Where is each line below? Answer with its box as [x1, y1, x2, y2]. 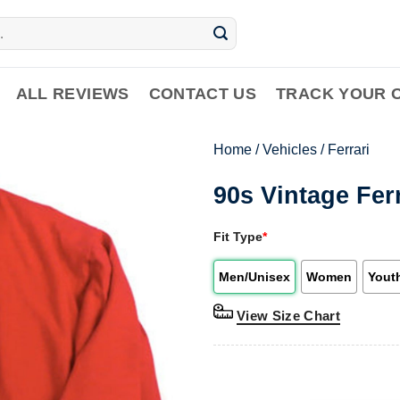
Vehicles [262, 142, 317, 157]
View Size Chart [237, 307, 341, 323]
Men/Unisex [219, 269, 290, 284]
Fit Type [213, 229, 262, 244]
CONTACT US [148, 85, 257, 103]
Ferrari [328, 142, 370, 157]
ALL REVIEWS [15, 85, 129, 103]
